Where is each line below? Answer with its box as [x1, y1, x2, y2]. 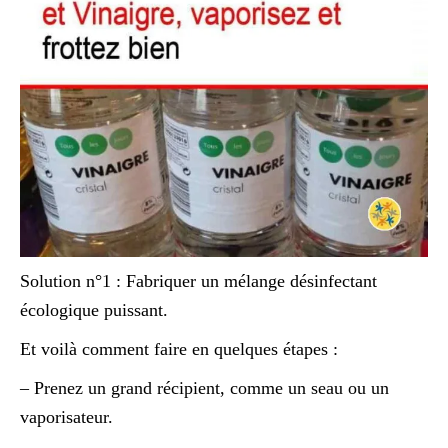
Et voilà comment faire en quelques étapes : [20, 339, 338, 360]
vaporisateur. [20, 407, 113, 428]
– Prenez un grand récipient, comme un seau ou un [20, 378, 389, 399]
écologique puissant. [20, 300, 168, 321]
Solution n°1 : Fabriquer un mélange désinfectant [20, 271, 377, 292]
